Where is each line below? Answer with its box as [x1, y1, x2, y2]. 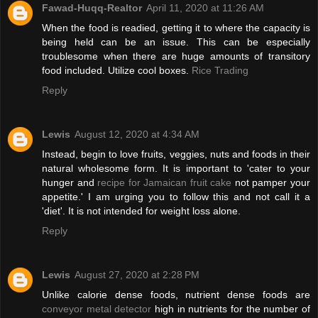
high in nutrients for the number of [151, 303, 311, 315]
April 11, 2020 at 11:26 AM [146, 2, 264, 14]
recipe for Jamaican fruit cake [97, 177, 232, 189]
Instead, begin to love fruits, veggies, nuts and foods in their [42, 148, 310, 160]
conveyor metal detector [42, 303, 152, 315]
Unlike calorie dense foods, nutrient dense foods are [42, 289, 310, 301]
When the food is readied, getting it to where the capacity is [42, 22, 310, 34]
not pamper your [231, 177, 311, 189]
